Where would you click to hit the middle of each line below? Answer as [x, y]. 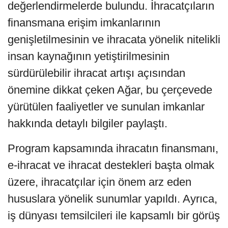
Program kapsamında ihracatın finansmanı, [113, 148]
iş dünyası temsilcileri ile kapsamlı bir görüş [114, 215]
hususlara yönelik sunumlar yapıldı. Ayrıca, [112, 198]
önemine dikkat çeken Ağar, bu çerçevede [110, 90]
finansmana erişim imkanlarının [84, 22]
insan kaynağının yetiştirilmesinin [89, 56]
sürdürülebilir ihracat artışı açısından [96, 73]
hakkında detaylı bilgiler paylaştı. [88, 123]
